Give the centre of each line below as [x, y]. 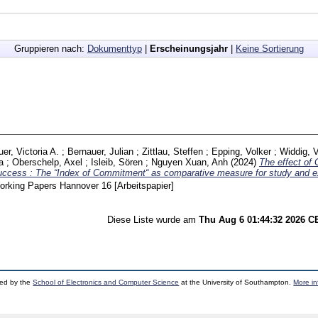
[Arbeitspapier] [144, 185]
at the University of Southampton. [236, 282]
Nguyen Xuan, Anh [190, 162]
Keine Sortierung [270, 48]
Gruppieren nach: [51, 48]
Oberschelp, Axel [47, 162]
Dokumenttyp [115, 48]
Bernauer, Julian [100, 151]
